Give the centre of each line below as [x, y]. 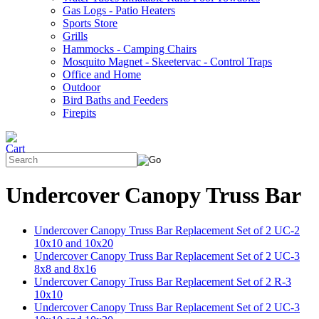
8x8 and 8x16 [65, 268]
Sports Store [90, 23]
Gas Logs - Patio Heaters [119, 10]
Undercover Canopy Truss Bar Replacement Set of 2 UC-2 [167, 230]
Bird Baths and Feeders [115, 100]
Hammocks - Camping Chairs [130, 49]
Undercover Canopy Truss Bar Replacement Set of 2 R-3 [163, 281]
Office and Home [102, 74]
